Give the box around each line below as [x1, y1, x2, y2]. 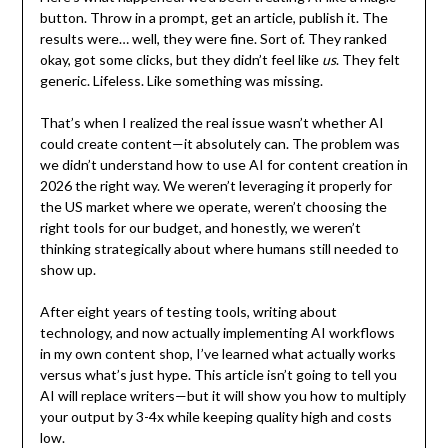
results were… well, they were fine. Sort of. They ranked [39, 30, 387, 48]
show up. [39, 261, 96, 279]
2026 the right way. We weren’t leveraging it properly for [39, 177, 392, 195]
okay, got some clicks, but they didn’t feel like [39, 51, 322, 69]
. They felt [335, 51, 400, 69]
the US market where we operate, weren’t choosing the [39, 198, 387, 216]
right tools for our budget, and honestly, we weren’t [39, 219, 361, 237]
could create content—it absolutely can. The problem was [39, 135, 400, 153]
